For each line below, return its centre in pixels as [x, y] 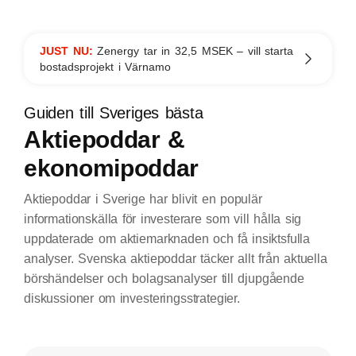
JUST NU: [69, 51]
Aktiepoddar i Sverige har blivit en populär [143, 199]
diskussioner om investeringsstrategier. [132, 298]
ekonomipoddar [112, 168]
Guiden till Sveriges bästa [114, 113]
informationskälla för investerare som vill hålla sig [163, 219]
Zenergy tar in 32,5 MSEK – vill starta [195, 51]
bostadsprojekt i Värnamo [106, 67]
